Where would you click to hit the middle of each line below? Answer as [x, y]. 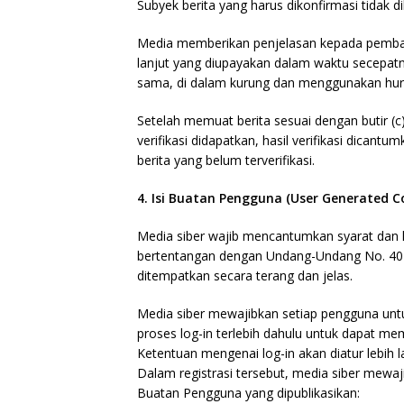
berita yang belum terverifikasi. [226, 160]
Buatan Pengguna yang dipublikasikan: [248, 393]
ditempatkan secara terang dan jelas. [245, 275]
